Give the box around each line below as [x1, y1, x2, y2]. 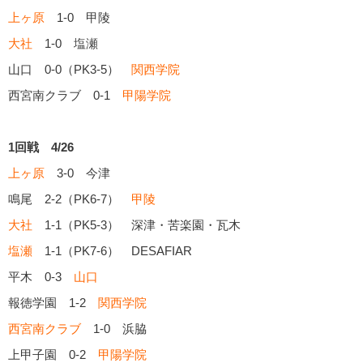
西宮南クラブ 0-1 [8, 88, 122, 102]
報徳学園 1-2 [8, 295, 98, 310]
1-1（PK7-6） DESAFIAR [32, 243, 192, 258]
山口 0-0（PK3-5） [8, 62, 131, 76]
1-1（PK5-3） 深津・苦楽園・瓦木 [32, 217, 241, 232]
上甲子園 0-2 [8, 347, 98, 361]
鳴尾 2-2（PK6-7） [8, 191, 131, 206]
